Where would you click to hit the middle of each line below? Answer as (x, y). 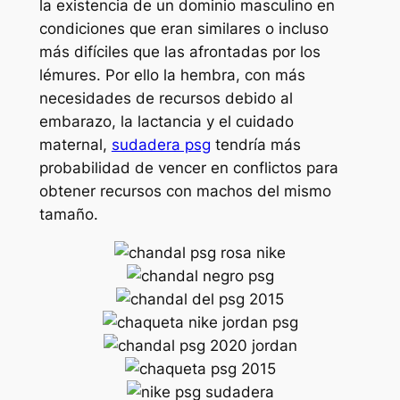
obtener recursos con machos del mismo (185, 192)
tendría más (255, 145)
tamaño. (68, 215)
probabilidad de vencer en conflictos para (188, 168)
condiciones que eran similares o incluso (183, 29)
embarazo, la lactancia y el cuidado (166, 122)
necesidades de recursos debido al (166, 99)
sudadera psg (161, 145)
